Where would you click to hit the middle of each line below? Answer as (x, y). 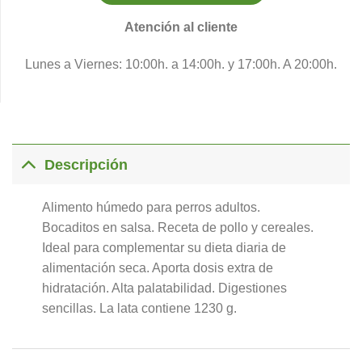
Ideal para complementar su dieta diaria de (164, 248)
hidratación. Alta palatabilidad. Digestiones (164, 288)
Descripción (86, 164)
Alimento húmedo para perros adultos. (151, 208)
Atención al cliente (181, 27)
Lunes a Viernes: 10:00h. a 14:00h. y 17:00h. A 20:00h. (181, 64)
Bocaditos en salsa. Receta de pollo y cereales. (177, 228)
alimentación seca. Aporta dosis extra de (157, 268)
